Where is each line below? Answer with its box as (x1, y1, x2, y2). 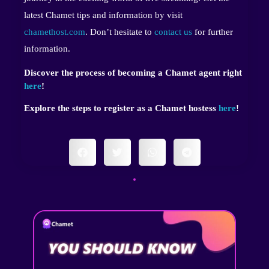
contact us (154, 26, 192, 37)
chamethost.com (24, 26, 85, 37)
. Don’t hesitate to (85, 26, 154, 37)
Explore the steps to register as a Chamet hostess (24, 103, 219, 113)
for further (192, 26, 233, 37)
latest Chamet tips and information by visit (24, 10, 183, 20)
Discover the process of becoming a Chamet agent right (24, 67, 242, 77)
